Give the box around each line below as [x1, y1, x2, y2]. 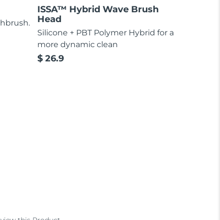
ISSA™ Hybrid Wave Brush [37, 3, 159, 15]
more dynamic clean [37, 39, 118, 49]
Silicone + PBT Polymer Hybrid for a [37, 27, 174, 37]
